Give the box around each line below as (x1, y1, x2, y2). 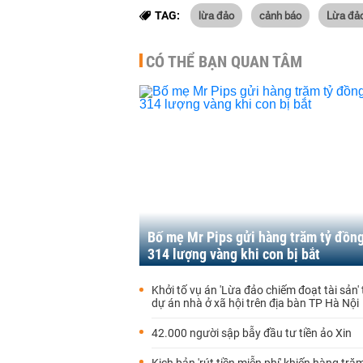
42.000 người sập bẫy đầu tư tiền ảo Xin (152, 327, 352, 340)
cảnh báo (259, 7, 301, 22)
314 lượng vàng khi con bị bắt (147, 246, 320, 263)
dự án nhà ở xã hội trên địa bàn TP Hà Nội (152, 297, 359, 310)
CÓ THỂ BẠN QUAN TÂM (146, 52, 302, 71)
